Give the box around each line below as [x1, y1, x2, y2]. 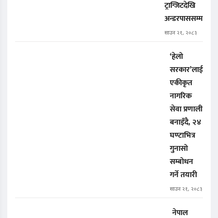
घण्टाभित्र [170, 129, 195, 143]
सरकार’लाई [170, 63, 203, 77]
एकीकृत [170, 76, 192, 90]
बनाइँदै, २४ [170, 116, 201, 129]
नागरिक [170, 90, 192, 103]
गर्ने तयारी [170, 168, 197, 182]
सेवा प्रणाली [170, 103, 202, 116]
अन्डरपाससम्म [164, 12, 203, 26]
